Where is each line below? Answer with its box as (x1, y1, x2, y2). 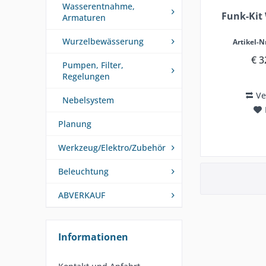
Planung (58, 118, 91, 129)
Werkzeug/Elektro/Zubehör (58, 142, 166, 153)
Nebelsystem (62, 94, 114, 106)
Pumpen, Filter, (62, 59, 123, 71)
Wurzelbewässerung (62, 36, 144, 47)
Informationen (58, 230, 128, 243)
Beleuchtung (58, 166, 109, 177)
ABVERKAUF (58, 189, 105, 201)
